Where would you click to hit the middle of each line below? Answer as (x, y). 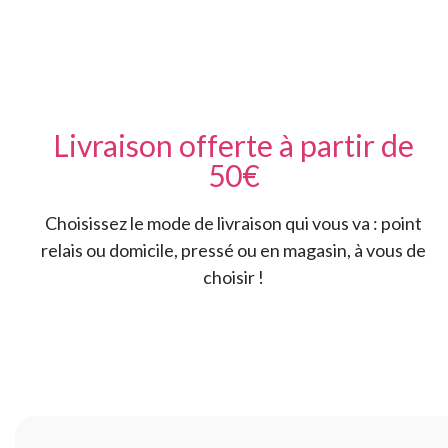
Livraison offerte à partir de (234, 145)
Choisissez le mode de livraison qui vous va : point (234, 223)
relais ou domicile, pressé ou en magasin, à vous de (234, 250)
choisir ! (234, 277)
